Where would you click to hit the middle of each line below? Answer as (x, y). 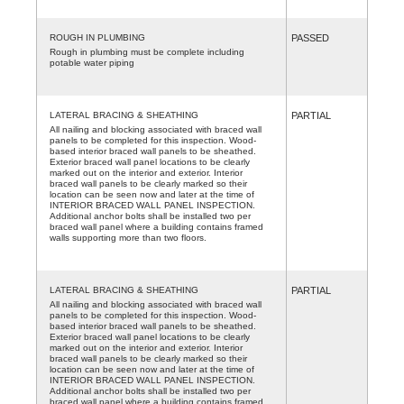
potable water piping (92, 62)
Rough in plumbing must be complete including (147, 51)
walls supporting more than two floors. (128, 237)
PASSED (310, 37)
